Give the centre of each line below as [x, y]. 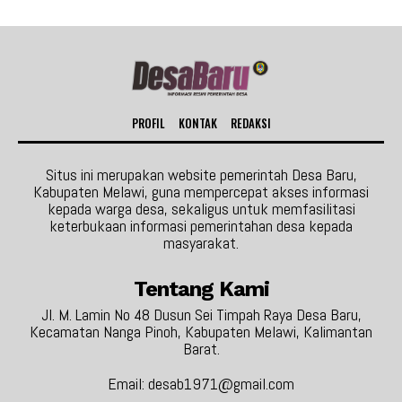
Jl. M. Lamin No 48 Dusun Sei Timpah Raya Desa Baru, [201, 314]
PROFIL [148, 122]
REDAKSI [250, 122]
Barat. [201, 348]
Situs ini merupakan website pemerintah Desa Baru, [201, 174]
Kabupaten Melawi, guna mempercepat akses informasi [201, 191]
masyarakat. [201, 242]
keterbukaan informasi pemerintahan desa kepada [201, 225]
